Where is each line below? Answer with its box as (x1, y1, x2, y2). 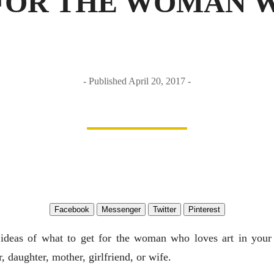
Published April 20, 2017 (89, 76, 188, 86)
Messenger (101, 205, 141, 214)
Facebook (54, 205, 89, 214)
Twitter (152, 205, 176, 214)
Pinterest (188, 205, 220, 214)
